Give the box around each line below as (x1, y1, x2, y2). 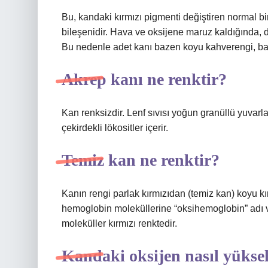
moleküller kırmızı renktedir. (62, 218, 177, 229)
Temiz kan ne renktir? (62, 151, 220, 169)
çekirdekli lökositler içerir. (62, 123, 168, 133)
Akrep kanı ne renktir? (62, 70, 227, 89)
